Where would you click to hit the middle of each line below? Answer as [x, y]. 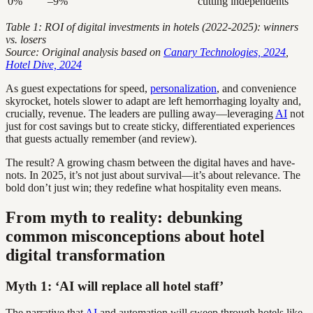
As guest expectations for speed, [78, 88]
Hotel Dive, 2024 [44, 64]
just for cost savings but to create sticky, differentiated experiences [150, 126]
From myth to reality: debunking [124, 217]
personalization [183, 88]
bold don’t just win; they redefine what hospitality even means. [144, 187]
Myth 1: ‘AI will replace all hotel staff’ [115, 286]
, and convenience [256, 88]
